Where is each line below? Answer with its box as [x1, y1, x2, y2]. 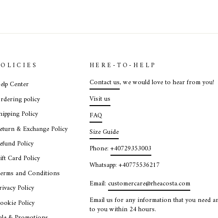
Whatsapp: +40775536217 [89, 160, 160, 172]
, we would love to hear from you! [119, 77, 214, 89]
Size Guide [89, 127, 119, 139]
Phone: [89, 143, 110, 155]
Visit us [89, 93, 110, 106]
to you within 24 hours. [89, 204, 156, 216]
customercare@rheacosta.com [108, 178, 190, 190]
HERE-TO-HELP [89, 60, 156, 72]
